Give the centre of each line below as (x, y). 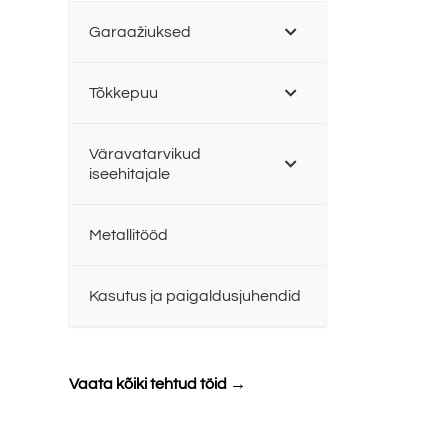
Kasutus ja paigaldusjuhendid (194, 296)
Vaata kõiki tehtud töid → (157, 384)
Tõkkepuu (123, 93)
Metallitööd (128, 235)
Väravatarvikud (144, 154)
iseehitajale (129, 174)
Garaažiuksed (139, 32)
